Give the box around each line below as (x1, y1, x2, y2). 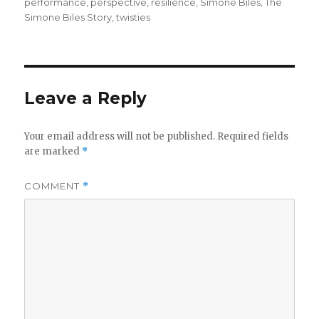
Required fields (217, 130, 289, 143)
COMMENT (24, 180, 83, 192)
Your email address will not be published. (24, 130, 216, 143)
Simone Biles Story (24, 11, 113, 23)
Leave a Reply (24, 88, 147, 109)
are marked (24, 145, 83, 158)
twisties (116, 11, 151, 23)
